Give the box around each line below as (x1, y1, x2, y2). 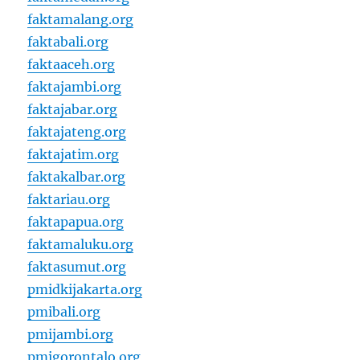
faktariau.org (27, 191, 111, 208)
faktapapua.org (27, 214, 125, 231)
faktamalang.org (27, 11, 134, 28)
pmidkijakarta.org (27, 281, 143, 298)
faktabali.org (27, 34, 109, 51)
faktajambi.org (27, 79, 122, 96)
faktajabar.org (27, 101, 118, 118)
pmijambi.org (27, 326, 114, 343)
